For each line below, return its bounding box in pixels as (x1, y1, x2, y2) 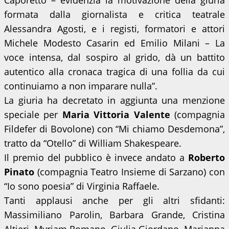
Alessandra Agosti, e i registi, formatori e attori (4, 22, 225, 35)
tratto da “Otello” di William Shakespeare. (4, 137, 181, 149)
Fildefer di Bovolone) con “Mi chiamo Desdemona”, (4, 123, 225, 135)
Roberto (188, 151, 225, 164)
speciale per (4, 108, 62, 121)
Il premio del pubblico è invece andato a (4, 151, 188, 164)
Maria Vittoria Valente (62, 108, 170, 121)
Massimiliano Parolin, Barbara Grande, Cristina (4, 209, 225, 221)
